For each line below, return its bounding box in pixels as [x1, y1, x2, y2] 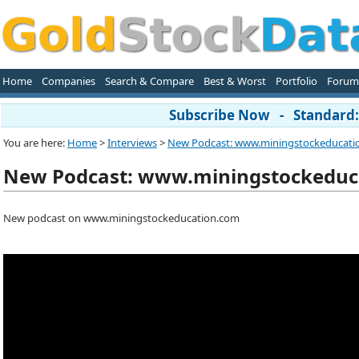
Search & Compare [104, 74, 194, 88]
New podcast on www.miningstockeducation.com [3, 210, 240, 225]
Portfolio [275, 74, 317, 88]
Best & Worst [203, 74, 266, 88]
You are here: [3, 135, 67, 150]
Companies [41, 74, 95, 88]
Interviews [107, 135, 157, 150]
